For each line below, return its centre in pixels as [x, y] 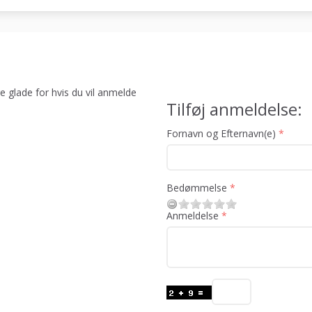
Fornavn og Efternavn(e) [221, 134]
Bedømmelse [197, 188]
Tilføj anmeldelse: [234, 110]
